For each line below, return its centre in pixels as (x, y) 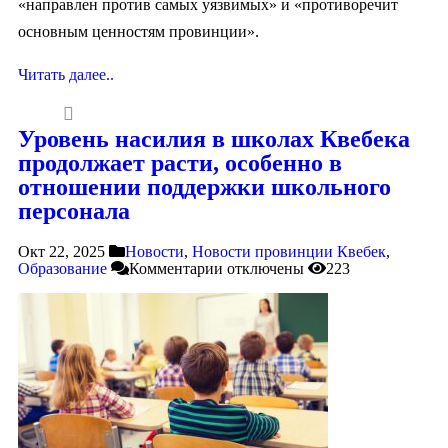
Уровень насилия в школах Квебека (214, 139)
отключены (263, 269)
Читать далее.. (66, 75)
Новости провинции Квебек (289, 252)
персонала (74, 211)
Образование (62, 269)
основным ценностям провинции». (138, 32)
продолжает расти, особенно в (180, 163)
